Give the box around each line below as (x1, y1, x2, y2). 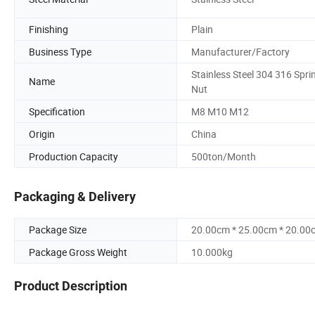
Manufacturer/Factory (191, 44, 290, 58)
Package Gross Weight (29, 245, 127, 259)
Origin (29, 127, 55, 141)
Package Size (29, 223, 86, 237)
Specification (29, 104, 85, 118)
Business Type (29, 44, 91, 58)
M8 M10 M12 (191, 104, 249, 118)
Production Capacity (29, 149, 118, 163)
